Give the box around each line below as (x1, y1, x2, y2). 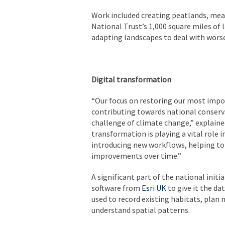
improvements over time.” (91, 150, 181, 161)
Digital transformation (91, 74, 171, 84)
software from (91, 182, 142, 193)
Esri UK (142, 182, 166, 193)
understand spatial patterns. (91, 204, 190, 215)
